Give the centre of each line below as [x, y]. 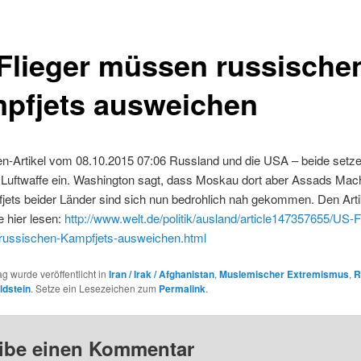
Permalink [182, 289]
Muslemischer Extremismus [284, 274]
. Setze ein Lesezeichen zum [94, 288]
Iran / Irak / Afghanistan [161, 274]
